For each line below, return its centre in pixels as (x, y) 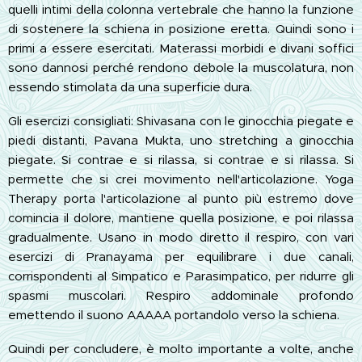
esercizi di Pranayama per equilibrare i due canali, (181, 256)
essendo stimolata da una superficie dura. (130, 86)
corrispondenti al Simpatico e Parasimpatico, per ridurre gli (181, 276)
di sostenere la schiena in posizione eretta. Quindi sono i (181, 28)
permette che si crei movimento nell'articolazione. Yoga (181, 179)
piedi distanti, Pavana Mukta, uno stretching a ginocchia (181, 140)
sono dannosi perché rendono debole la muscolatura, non (181, 67)
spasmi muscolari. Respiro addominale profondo (181, 295)
